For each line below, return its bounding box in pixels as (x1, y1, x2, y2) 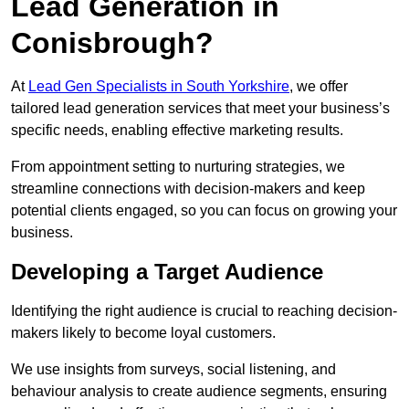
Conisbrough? (11, 26, 214, 60)
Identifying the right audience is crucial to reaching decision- (11, 303, 397, 320)
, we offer (289, 79, 348, 95)
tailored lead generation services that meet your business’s (11, 100, 390, 117)
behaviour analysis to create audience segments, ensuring (11, 383, 387, 400)
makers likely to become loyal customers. (11, 325, 276, 341)
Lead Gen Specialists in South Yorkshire (28, 79, 289, 95)
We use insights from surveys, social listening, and (11, 362, 336, 378)
